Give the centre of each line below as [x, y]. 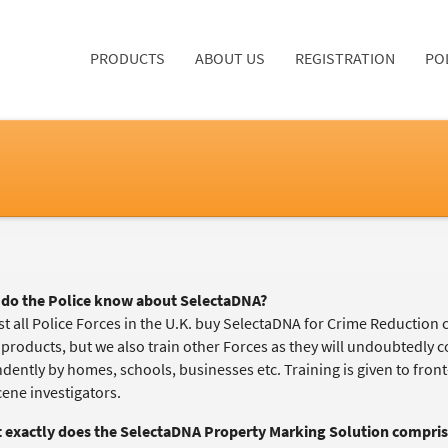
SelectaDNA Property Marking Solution [254, 431]
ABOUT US [230, 58]
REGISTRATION [345, 58]
